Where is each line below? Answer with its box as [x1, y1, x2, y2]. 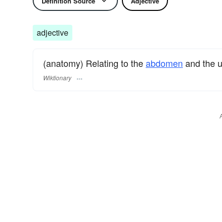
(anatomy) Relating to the [43, 56, 146, 69]
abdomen [146, 56, 183, 69]
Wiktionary [43, 73, 71, 82]
